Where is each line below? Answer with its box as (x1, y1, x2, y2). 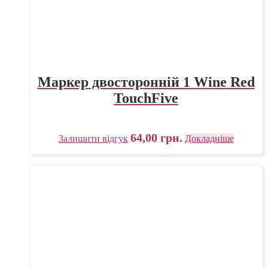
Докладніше (184, 133, 234, 144)
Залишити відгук (58, 133, 128, 144)
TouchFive (114, 90, 178, 106)
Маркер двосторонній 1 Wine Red (37, 74, 255, 90)
